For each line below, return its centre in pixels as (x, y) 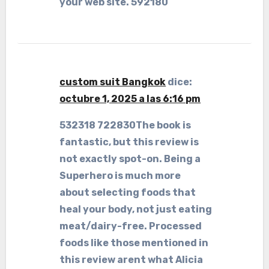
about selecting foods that (128, 192)
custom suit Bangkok (113, 82)
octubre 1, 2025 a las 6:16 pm (130, 99)
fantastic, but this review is (129, 142)
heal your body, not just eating (136, 209)
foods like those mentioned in (134, 243)
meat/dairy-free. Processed (131, 226)
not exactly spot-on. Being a (130, 159)
